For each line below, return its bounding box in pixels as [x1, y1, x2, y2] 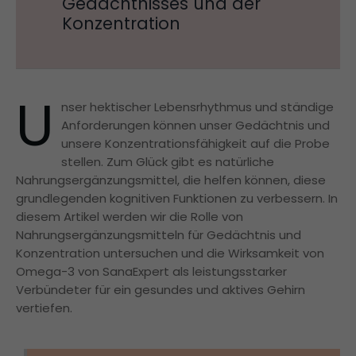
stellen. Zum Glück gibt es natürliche [60, 153, 274, 170]
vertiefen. [16, 299, 72, 316]
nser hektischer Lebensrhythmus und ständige [60, 98, 334, 115]
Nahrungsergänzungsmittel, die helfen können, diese [16, 171, 326, 188]
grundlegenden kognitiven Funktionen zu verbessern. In [16, 189, 338, 207]
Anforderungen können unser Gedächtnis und [60, 116, 330, 133]
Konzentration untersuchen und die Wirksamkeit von [16, 244, 324, 261]
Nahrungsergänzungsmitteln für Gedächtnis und [16, 226, 301, 243]
